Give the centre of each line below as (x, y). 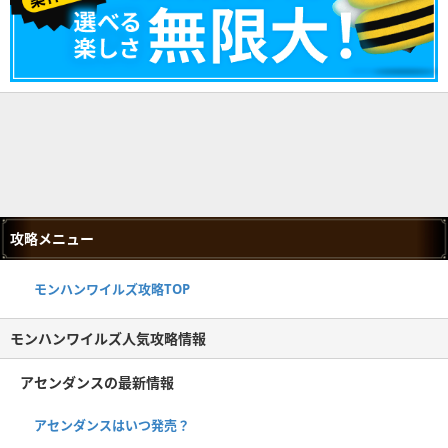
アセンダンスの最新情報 (97, 383)
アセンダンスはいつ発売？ (112, 425)
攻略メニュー (52, 239)
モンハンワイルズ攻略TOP (112, 289)
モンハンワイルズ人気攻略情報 (108, 339)
